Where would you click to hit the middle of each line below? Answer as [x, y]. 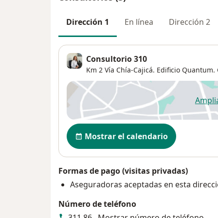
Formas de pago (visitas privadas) [123, 171]
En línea [139, 22]
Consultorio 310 [117, 59]
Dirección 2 [190, 22]
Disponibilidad [97, 128]
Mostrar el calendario [126, 136]
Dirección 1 [88, 22]
